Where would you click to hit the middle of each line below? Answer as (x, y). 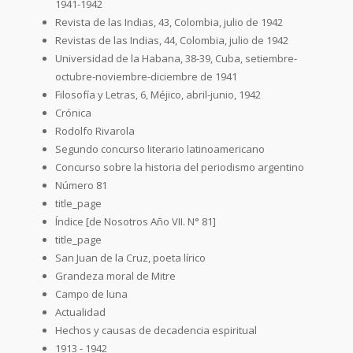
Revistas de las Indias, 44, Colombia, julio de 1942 (172, 40)
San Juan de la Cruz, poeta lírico (130, 257)
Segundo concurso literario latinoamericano (160, 149)
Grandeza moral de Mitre (115, 275)
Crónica (73, 112)
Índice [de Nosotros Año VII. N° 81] (136, 221)
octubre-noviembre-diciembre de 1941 (146, 76)
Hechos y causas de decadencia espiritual (156, 330)
